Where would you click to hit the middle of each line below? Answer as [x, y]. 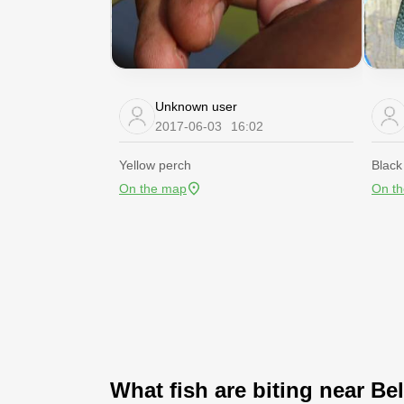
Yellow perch [155, 165]
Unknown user [196, 106]
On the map [153, 188]
